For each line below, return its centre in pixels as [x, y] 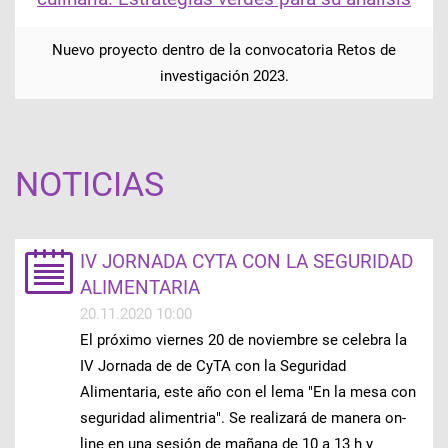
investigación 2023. [224, 75]
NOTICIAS [89, 184]
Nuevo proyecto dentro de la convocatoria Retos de [224, 49]
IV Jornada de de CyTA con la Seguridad [212, 366]
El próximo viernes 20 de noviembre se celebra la [243, 340]
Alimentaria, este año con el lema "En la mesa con [247, 392]
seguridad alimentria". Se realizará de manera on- [242, 418]
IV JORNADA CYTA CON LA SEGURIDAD [246, 262]
